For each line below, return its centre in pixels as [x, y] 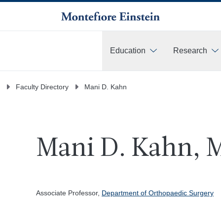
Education [128, 51]
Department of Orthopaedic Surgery [157, 193]
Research [190, 51]
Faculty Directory [42, 87]
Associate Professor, [69, 193]
